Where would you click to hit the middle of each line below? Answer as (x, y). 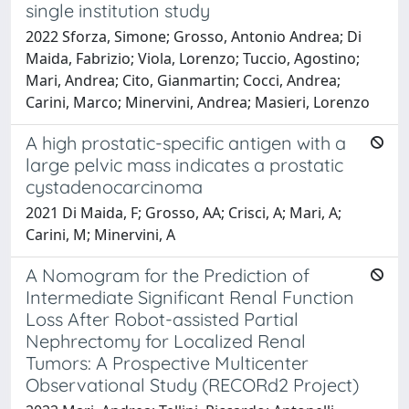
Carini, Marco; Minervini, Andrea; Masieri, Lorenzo (198, 102)
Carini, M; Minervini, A (100, 234)
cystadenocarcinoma (114, 186)
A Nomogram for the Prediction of (168, 275)
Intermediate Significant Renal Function (190, 297)
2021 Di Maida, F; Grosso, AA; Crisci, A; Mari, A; (184, 212)
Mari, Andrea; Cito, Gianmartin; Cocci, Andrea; (183, 80)
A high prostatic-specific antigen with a (186, 142)
